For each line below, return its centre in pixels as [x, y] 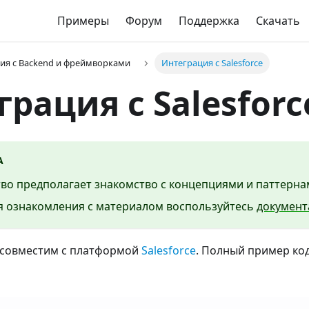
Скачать [278, 21]
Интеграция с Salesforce [212, 63]
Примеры [83, 21]
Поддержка [209, 21]
